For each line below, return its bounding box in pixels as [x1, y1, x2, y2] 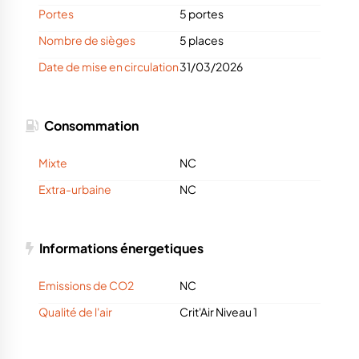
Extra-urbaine [38, 182, 111, 197]
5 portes [179, 6, 224, 22]
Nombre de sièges [38, 33, 135, 48]
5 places [179, 33, 224, 48]
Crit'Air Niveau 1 [179, 305, 257, 320]
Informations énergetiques [37, 240, 204, 257]
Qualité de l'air [38, 305, 112, 320]
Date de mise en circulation [38, 59, 179, 75]
